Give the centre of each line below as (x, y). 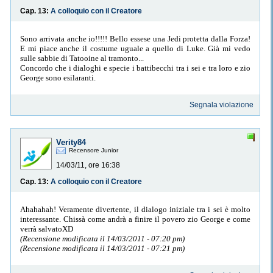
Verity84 (71, 143)
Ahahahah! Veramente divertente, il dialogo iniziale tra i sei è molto (135, 209)
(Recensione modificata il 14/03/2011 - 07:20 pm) (102, 238)
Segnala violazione (222, 105)
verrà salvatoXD (47, 229)
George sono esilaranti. (58, 77)
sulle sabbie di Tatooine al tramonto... (82, 58)
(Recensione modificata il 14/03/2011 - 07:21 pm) (102, 248)
